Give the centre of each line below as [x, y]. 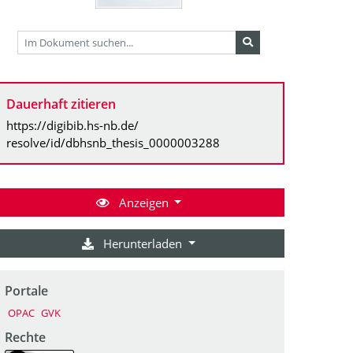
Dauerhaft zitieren [61, 104]
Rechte [25, 337]
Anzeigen [143, 202]
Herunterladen [143, 243]
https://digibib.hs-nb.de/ [72, 125]
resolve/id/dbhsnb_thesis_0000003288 [113, 142]
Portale [26, 290]
